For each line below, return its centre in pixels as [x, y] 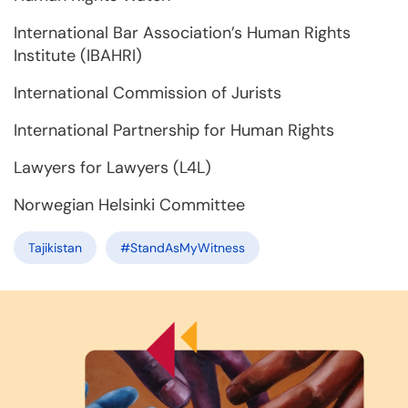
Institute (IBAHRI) [80, 56]
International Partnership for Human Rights [176, 130]
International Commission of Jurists [150, 93]
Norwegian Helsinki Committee [129, 205]
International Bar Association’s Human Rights [182, 33]
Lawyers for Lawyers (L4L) [115, 168]
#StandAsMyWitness [183, 248]
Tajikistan [55, 248]
